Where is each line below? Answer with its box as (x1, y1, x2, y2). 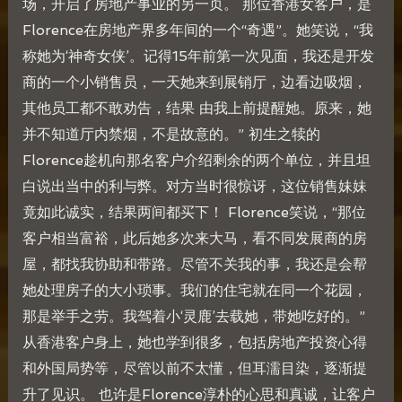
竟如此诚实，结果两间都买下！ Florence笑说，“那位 (22, 204, 366, 222)
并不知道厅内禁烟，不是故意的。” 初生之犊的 (22, 126, 320, 144)
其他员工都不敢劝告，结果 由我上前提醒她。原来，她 (22, 100, 371, 118)
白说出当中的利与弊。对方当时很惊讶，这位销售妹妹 (22, 178, 367, 196)
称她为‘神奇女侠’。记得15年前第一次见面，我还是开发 (22, 48, 374, 66)
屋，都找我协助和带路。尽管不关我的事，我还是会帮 (22, 256, 367, 274)
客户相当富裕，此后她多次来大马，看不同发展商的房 (22, 230, 367, 248)
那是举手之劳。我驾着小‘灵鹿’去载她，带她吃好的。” (22, 308, 365, 326)
